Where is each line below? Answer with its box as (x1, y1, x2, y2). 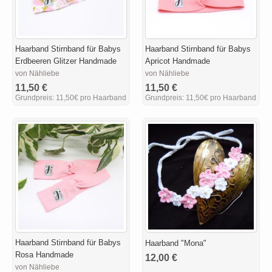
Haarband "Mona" (144, 239, 206, 248)
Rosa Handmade (15, 250, 73, 259)
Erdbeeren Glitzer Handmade (15, 56, 117, 66)
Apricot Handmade (144, 56, 210, 66)
